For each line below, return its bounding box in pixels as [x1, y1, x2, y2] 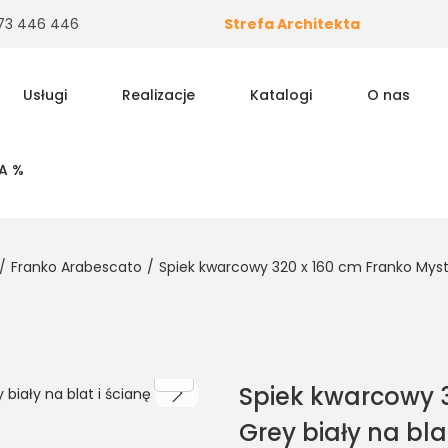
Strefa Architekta [223, 14, 360, 34]
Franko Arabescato [11, 257, 142, 277]
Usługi [22, 85, 67, 105]
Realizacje [121, 85, 195, 105]
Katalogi [249, 85, 312, 105]
